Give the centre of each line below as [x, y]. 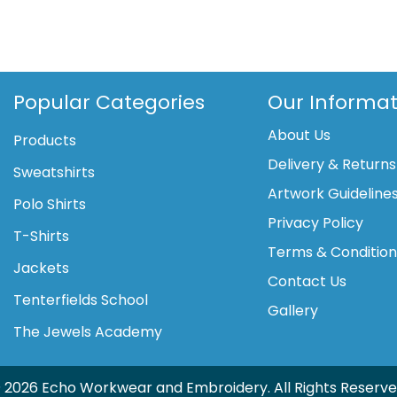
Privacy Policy [316, 222]
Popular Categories [109, 102]
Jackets [42, 268]
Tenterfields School [81, 300]
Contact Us [307, 281]
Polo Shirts [50, 204]
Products [45, 140]
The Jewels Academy [88, 331]
